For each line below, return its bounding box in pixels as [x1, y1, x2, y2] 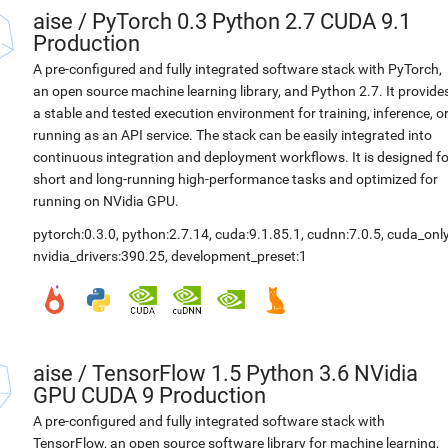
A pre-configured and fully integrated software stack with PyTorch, [33, 61, 442, 77]
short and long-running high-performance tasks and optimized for [33, 171, 438, 187]
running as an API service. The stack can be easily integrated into [33, 127, 432, 143]
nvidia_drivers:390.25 [33, 248, 165, 264]
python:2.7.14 [122, 226, 209, 242]
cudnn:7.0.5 [307, 226, 381, 242]
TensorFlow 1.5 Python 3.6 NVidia [92, 361, 418, 386]
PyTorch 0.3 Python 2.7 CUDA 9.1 [92, 9, 411, 34]
